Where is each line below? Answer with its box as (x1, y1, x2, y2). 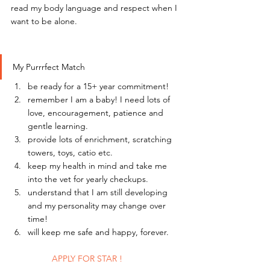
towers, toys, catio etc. (28, 147, 113, 159)
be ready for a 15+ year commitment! (28, 81, 169, 92)
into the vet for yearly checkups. (28, 174, 148, 185)
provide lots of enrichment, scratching (28, 134, 174, 145)
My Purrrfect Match (13, 61, 85, 73)
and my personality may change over (28, 200, 168, 212)
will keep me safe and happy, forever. (28, 227, 171, 238)
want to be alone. (11, 16, 77, 27)
